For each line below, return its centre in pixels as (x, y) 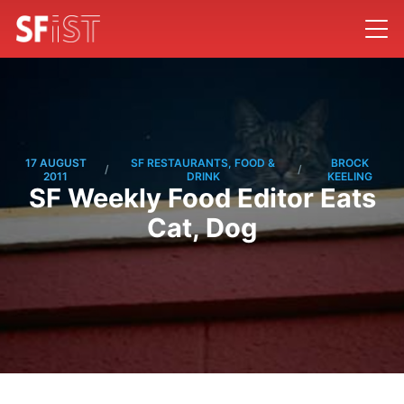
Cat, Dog (202, 228)
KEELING (349, 177)
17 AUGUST (55, 163)
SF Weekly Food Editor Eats (202, 198)
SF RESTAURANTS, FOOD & (203, 163)
